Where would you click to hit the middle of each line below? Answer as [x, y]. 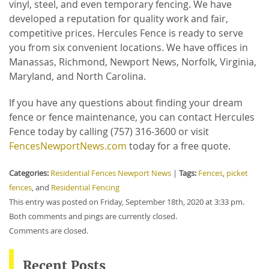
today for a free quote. [179, 146]
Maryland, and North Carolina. [77, 76]
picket [237, 173]
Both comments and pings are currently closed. [93, 216]
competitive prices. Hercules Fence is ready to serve [126, 33]
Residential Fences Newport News [111, 173]
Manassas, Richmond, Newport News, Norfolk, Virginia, [133, 62]
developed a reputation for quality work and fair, [119, 18]
